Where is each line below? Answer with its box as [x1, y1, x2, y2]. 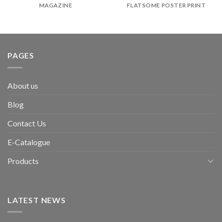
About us [7, 80, 38, 90]
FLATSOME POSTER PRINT [127, 1, 206, 8]
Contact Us [7, 118, 46, 128]
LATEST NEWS [7, 195, 66, 205]
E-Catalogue [7, 137, 50, 147]
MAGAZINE [39, 1, 72, 8]
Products [7, 156, 39, 166]
